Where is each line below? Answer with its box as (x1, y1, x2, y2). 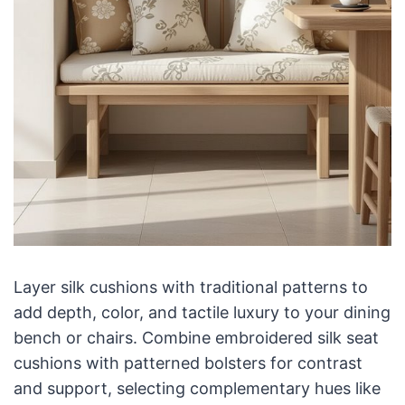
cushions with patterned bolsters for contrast (13, 353, 363, 373)
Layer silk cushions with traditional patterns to (13, 278, 368, 297)
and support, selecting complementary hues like (13, 379, 381, 399)
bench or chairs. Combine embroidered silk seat (13, 328, 379, 348)
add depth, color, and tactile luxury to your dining (13, 303, 391, 323)
